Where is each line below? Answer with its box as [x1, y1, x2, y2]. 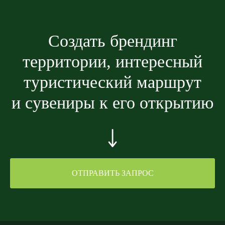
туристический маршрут [24, 73, 201, 92]
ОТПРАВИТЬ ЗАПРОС [71, 169, 154, 178]
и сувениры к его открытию [12, 93, 213, 113]
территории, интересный [23, 52, 202, 71]
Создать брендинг [48, 32, 177, 51]
